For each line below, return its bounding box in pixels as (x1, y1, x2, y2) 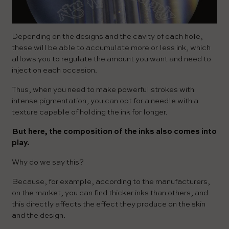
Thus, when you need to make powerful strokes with (12, 85, 194, 94)
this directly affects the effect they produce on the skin (12, 200, 205, 208)
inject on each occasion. (12, 66, 97, 74)
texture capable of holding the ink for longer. (12, 108, 168, 116)
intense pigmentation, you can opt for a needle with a (12, 97, 198, 105)
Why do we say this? (12, 158, 84, 166)
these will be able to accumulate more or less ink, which (12, 43, 211, 52)
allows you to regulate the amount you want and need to (12, 55, 211, 63)
